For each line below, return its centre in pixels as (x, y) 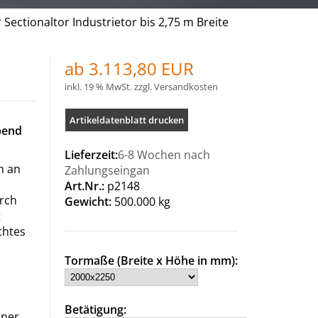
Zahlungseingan (107, 170)
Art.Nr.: (84, 186)
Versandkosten (186, 87)
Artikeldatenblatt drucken (126, 120)
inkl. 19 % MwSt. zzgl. (109, 87)
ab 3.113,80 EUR (129, 68)
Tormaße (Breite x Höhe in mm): (151, 261)
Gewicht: (88, 202)
